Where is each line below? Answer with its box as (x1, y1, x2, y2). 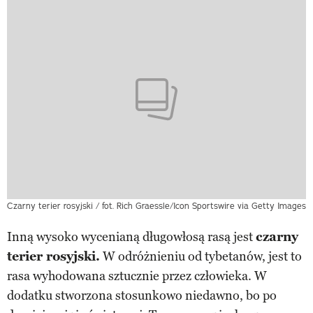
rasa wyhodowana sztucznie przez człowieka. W (7, 268, 267, 284)
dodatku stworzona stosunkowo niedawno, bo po (7, 288, 277, 304)
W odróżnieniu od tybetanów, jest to (100, 249, 302, 265)
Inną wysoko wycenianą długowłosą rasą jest (7, 229, 256, 245)
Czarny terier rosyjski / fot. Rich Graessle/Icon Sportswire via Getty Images (7, 201, 306, 212)
